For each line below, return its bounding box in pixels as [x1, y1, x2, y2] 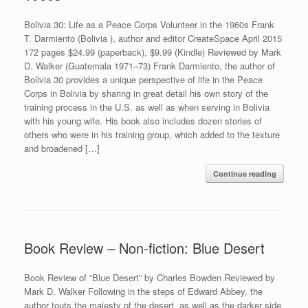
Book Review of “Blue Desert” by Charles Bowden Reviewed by [24, 270, 275, 284]
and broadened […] [24, 141, 100, 155]
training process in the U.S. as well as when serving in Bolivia [24, 100, 269, 113]
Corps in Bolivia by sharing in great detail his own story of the [24, 86, 268, 100]
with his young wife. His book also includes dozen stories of [24, 113, 262, 127]
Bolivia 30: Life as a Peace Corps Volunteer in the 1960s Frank [24, 17, 274, 31]
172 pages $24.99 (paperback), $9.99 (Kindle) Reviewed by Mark [24, 45, 281, 58]
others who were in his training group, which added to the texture [24, 127, 280, 141]
